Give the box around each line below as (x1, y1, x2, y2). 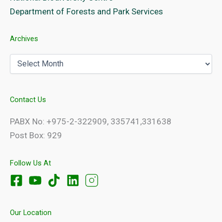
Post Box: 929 (10, 130, 62, 140)
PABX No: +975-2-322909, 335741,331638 (10, 116, 171, 126)
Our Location (10, 208, 52, 217)
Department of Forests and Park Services (10, 6, 163, 16)
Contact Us (10, 95, 46, 104)
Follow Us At (10, 158, 51, 167)
